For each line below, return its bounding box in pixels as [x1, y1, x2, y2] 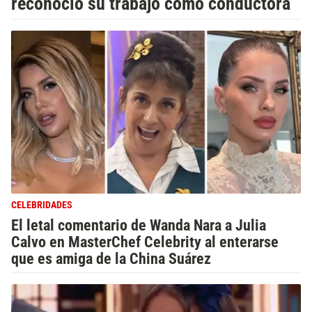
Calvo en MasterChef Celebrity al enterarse [11, 233, 279, 251]
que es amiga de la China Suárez [11, 249, 211, 267]
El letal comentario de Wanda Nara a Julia [11, 216, 266, 234]
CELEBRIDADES [11, 199, 72, 211]
